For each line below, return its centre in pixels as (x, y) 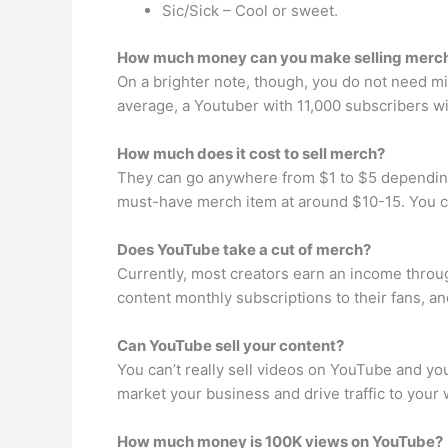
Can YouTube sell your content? (230, 345)
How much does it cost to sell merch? (251, 153)
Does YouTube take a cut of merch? (244, 249)
